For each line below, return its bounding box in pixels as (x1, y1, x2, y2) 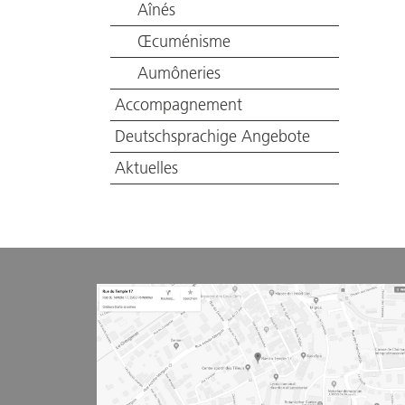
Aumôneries (137, 63, 221, 83)
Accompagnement (115, 95, 242, 115)
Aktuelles (115, 158, 178, 178)
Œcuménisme (137, 32, 231, 52)
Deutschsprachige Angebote (115, 127, 310, 146)
